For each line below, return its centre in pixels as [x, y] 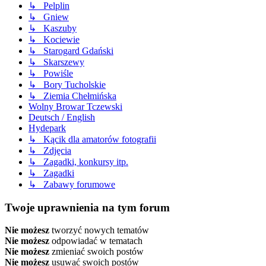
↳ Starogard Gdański [71, 50]
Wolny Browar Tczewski [75, 106]
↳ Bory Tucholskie [67, 84]
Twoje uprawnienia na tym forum [87, 207]
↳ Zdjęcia [50, 150]
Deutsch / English [62, 117]
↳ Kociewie [54, 39]
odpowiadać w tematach [96, 241]
